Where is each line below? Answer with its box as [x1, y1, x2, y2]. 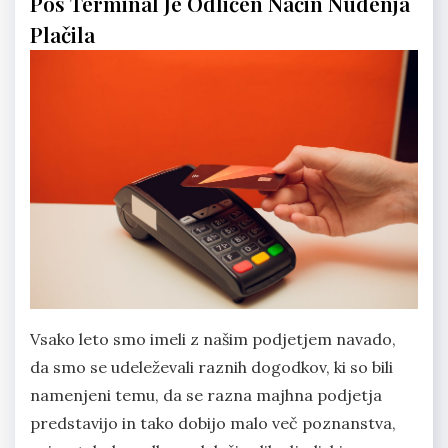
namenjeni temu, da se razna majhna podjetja [30, 384, 382, 405]
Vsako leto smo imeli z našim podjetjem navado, [30, 328, 396, 349]
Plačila [30, 20, 95, 49]
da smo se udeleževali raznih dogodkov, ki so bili [30, 356, 393, 377]
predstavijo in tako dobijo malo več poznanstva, [30, 412, 396, 433]
